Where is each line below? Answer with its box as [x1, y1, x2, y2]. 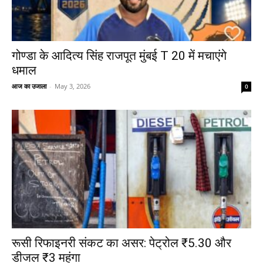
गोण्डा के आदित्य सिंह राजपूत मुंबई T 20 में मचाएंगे [12, 49, 227, 63]
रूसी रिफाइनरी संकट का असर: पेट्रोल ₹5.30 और [12, 235, 231, 250]
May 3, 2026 [55, 82, 90, 91]
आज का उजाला [12, 82, 46, 91]
